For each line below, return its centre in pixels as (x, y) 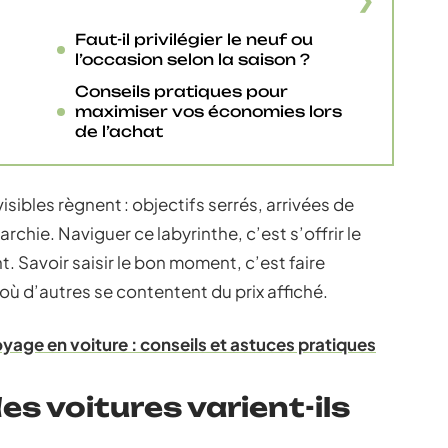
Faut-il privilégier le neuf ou (194, 39)
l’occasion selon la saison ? (192, 59)
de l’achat (119, 131)
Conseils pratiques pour (181, 91)
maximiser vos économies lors (208, 111)
